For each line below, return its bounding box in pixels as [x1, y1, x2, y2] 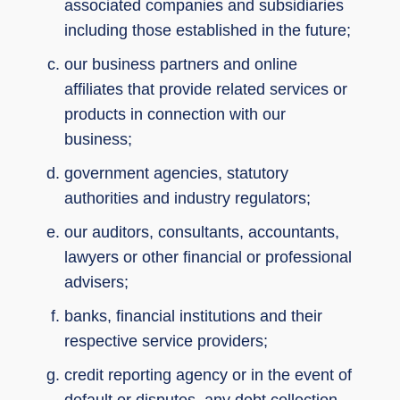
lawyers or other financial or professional [64, 247, 352, 266]
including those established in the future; [64, 21, 351, 39]
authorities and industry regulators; [64, 188, 311, 207]
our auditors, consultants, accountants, [64, 222, 339, 241]
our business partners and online [64, 54, 297, 73]
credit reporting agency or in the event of [64, 365, 352, 384]
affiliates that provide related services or [64, 79, 347, 98]
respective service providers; [64, 331, 268, 350]
